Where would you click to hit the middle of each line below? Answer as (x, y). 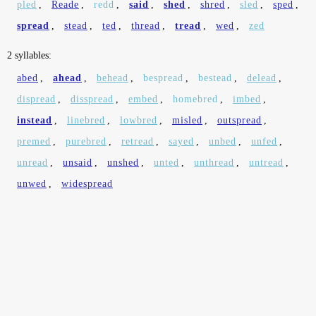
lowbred (139, 120)
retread (138, 141)
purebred (86, 141)
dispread (36, 99)
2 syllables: (29, 55)
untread (266, 163)
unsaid (78, 163)
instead (35, 120)
